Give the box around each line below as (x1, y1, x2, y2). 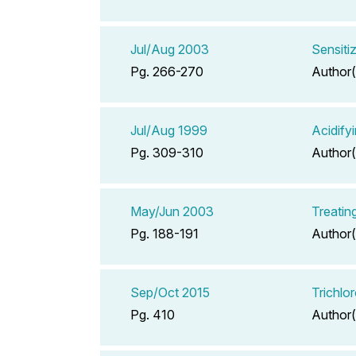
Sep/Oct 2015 (130, 284, 210, 300)
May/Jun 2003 (130, 203, 214, 219)
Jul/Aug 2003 (130, 41, 209, 57)
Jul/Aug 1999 (130, 122, 207, 138)
